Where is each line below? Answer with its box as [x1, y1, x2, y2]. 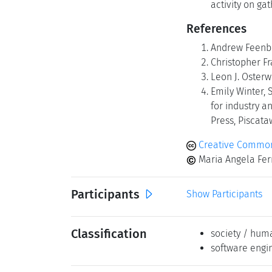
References [186, 22, 246, 36]
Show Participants [186, 188, 262, 200]
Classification [71, 226, 147, 241]
